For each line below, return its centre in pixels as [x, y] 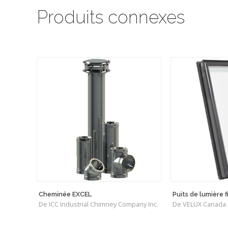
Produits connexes [111, 17]
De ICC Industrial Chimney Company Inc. [98, 205]
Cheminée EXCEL [65, 194]
